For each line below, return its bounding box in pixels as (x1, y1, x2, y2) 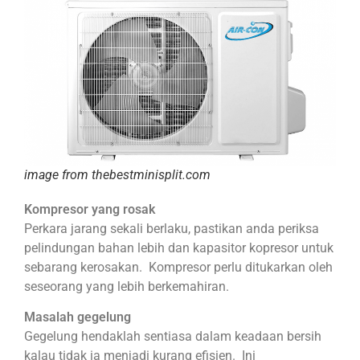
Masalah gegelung (24, 309, 131, 325)
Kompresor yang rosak (24, 201, 155, 217)
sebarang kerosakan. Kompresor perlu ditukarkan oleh (24, 259, 333, 275)
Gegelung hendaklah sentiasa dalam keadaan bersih (24, 329, 321, 345)
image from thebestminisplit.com (24, 166, 211, 182)
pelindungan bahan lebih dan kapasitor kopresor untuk (24, 239, 333, 256)
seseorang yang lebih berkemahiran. (24, 278, 229, 294)
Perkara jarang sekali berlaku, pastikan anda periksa (24, 220, 319, 236)
